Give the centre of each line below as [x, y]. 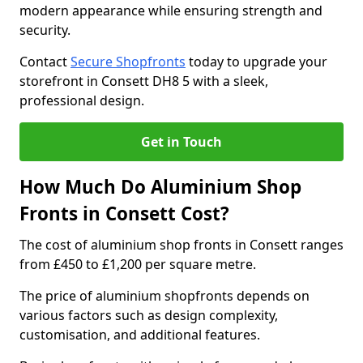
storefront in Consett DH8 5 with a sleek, [144, 81]
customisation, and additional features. [141, 335]
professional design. [82, 100]
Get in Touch [181, 142]
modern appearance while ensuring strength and [171, 11]
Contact [45, 62]
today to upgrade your [256, 62]
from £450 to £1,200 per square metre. [139, 264]
